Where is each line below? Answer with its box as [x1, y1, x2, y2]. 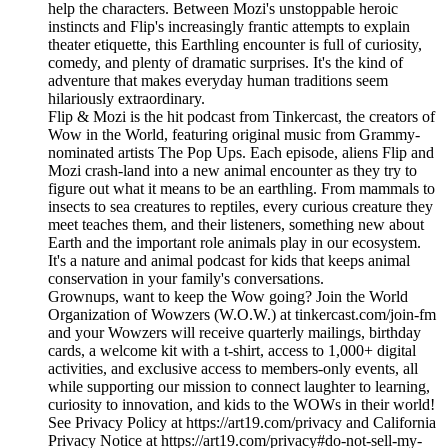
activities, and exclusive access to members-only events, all [48, 360, 418, 378]
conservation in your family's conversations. [48, 270, 324, 288]
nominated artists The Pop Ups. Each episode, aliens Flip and [48, 144, 434, 162]
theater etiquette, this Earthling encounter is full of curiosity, [48, 36, 422, 54]
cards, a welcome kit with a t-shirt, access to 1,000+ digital [48, 342, 416, 360]
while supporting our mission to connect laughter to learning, [48, 378, 430, 396]
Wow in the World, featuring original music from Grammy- [48, 126, 420, 144]
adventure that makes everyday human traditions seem [48, 72, 388, 90]
